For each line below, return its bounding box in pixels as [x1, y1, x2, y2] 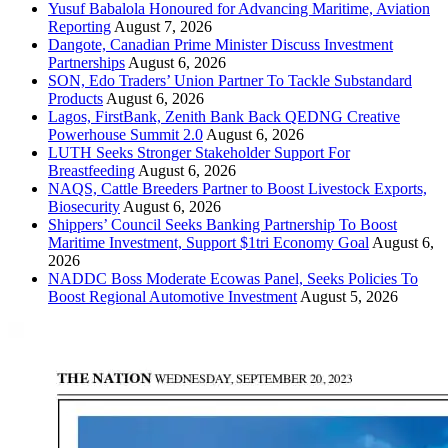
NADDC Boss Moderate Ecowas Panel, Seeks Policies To [48, 269, 418, 287]
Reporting [48, 17, 111, 35]
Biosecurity [48, 197, 120, 215]
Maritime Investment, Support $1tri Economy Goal [48, 233, 369, 251]
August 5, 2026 [300, 287, 398, 305]
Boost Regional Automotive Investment [48, 287, 297, 305]
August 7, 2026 [114, 17, 212, 35]
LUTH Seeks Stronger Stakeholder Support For [48, 143, 350, 161]
